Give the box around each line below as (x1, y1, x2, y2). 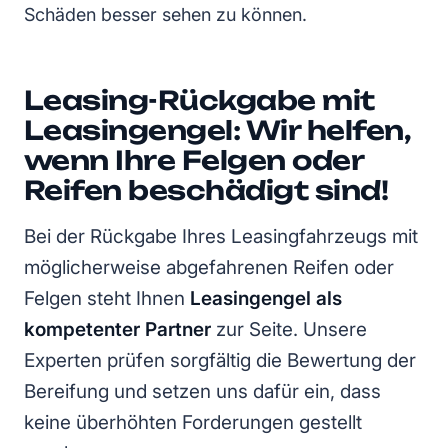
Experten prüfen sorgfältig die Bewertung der (24, 349, 416, 373)
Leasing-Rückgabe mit (24, 84, 375, 117)
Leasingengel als (190, 287, 342, 311)
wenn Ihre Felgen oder (24, 144, 364, 177)
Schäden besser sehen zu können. (24, 4, 307, 26)
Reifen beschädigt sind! (24, 174, 389, 207)
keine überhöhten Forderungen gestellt (24, 411, 362, 435)
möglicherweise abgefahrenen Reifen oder (24, 256, 394, 280)
